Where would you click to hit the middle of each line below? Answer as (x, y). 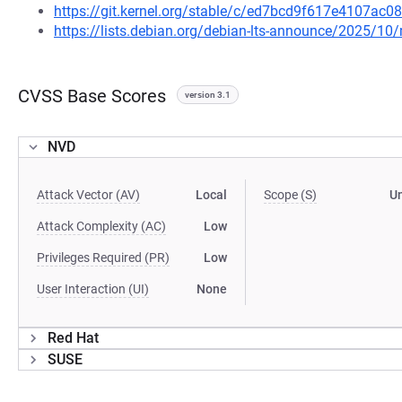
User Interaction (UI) (93, 289)
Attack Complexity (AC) (101, 226)
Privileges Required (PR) (103, 258)
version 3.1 (208, 95)
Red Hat (73, 338)
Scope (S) (291, 195)
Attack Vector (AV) (88, 195)
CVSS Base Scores (92, 96)
